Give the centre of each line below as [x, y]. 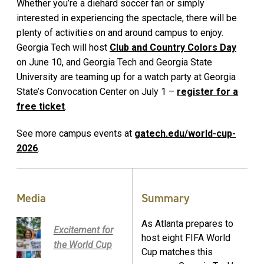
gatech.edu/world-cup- [185, 133]
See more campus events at [75, 133]
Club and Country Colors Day [173, 47]
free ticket [41, 106]
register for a [207, 91]
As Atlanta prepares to [187, 223]
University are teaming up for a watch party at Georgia [126, 77]
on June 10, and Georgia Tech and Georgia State [114, 62]
